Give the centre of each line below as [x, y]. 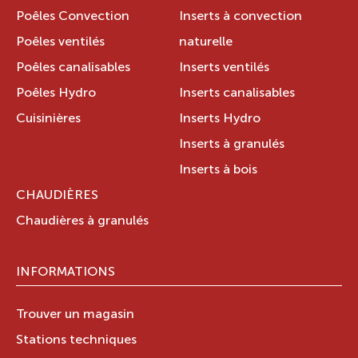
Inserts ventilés [224, 68]
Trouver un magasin [75, 315]
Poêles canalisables [73, 68]
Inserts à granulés [232, 145]
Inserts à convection [241, 17]
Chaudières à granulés [82, 222]
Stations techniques [76, 341]
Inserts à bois [218, 171]
